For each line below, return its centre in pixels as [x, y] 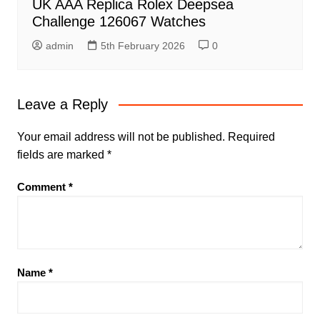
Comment [42, 187]
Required [251, 137]
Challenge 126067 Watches [119, 22]
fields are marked [62, 155]
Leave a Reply [62, 105]
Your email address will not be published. [121, 137]
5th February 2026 [142, 46]
